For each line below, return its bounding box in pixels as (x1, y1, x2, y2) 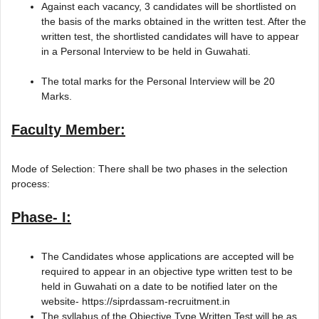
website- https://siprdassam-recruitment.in (41, 295, 230, 307)
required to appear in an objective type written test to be (41, 265, 293, 277)
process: (11, 177, 50, 189)
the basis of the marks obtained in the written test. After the (41, 15, 306, 27)
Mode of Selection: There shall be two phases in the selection (11, 162, 288, 174)
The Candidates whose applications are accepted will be (41, 250, 294, 262)
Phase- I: (11, 209, 71, 225)
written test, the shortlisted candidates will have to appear (41, 30, 299, 42)
